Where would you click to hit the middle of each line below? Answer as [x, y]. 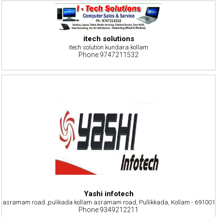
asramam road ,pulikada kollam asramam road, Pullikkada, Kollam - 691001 [108, 202]
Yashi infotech [108, 194]
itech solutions [108, 39]
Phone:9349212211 [108, 209]
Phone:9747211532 [108, 54]
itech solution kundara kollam [108, 47]
